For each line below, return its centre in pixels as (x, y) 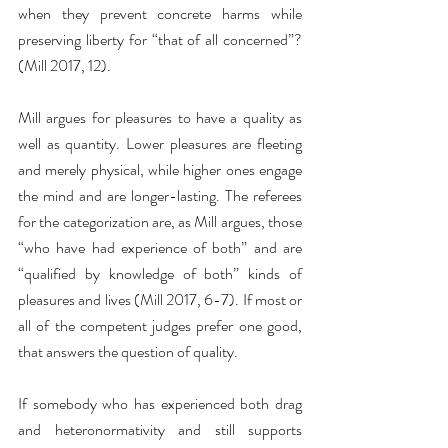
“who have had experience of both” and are (160, 247)
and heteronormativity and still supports (160, 429)
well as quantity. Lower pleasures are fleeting (160, 143)
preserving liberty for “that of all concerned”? (160, 39)
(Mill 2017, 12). (64, 65)
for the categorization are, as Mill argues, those (160, 221)
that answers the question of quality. (129, 351)
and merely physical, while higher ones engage (160, 169)
